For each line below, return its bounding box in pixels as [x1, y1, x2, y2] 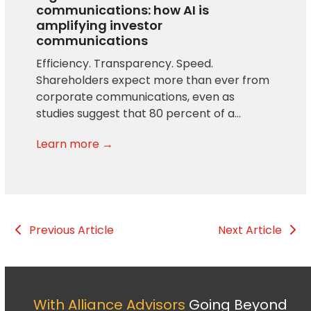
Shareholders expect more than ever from [36, 72, 270, 89]
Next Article [217, 222, 282, 239]
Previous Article [29, 222, 115, 239]
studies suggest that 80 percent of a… [36, 106, 242, 122]
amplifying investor [36, 17, 163, 35]
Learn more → [36, 136, 114, 153]
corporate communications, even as [36, 89, 235, 106]
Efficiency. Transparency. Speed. [36, 56, 214, 72]
